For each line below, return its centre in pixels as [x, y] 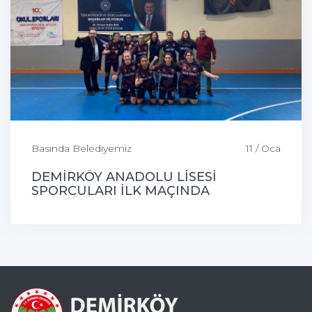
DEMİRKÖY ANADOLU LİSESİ [124, 177]
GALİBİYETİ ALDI [86, 205]
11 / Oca [263, 149]
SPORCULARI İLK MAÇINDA [120, 191]
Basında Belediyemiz [81, 149]
